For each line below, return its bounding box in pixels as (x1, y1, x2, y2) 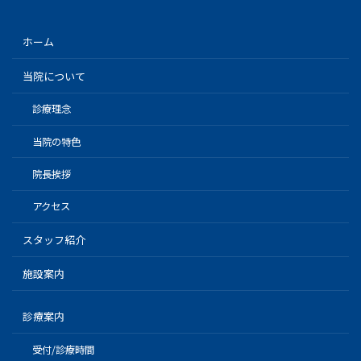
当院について (23, 68, 86, 84)
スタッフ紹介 (23, 232, 86, 248)
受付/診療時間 (31, 342, 94, 357)
